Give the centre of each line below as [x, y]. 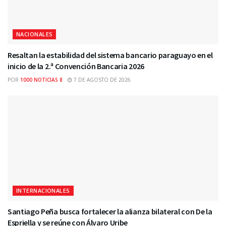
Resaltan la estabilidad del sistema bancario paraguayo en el [110, 55]
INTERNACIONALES [43, 190]
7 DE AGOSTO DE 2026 [101, 79]
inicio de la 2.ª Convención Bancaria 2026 [76, 66]
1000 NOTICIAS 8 [41, 79]
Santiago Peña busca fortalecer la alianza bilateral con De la [110, 211]
